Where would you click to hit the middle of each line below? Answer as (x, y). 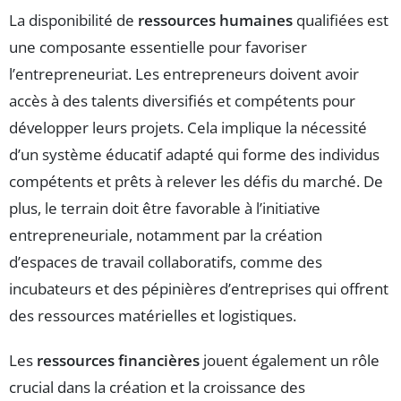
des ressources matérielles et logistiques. (153, 316)
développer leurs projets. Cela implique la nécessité (188, 128)
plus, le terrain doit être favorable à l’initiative (165, 209)
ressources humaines (215, 21)
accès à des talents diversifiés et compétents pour (182, 101)
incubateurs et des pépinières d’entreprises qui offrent (199, 289)
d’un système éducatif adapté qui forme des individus (194, 155)
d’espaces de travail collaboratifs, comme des (166, 262)
